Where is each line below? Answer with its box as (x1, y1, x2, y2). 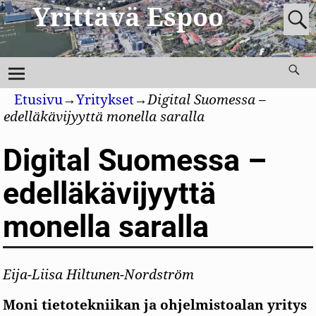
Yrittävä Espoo (32, 2, 224, 33)
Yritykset (76, 92, 134, 109)
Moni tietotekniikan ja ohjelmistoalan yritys (3, 297, 308, 314)
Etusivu (14, 92, 63, 109)
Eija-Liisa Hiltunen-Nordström (3, 266, 195, 283)
